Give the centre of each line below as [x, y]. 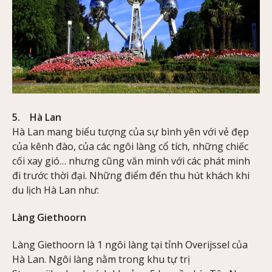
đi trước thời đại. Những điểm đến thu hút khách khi [131, 176]
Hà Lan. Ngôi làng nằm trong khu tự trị [101, 259]
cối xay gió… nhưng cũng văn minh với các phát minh [131, 161]
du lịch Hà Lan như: [56, 190]
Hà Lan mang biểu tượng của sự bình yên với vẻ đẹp [131, 132]
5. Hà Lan [38, 117]
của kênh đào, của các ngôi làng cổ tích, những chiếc [130, 147]
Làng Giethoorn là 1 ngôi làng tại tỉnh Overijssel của [130, 244]
